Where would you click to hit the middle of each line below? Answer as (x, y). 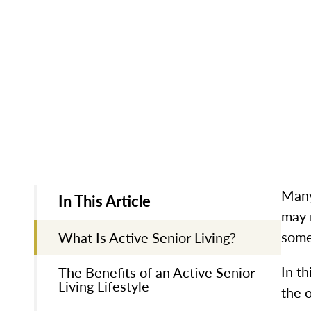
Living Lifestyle (103, 286)
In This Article (104, 200)
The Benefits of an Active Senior (156, 272)
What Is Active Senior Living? (147, 237)
